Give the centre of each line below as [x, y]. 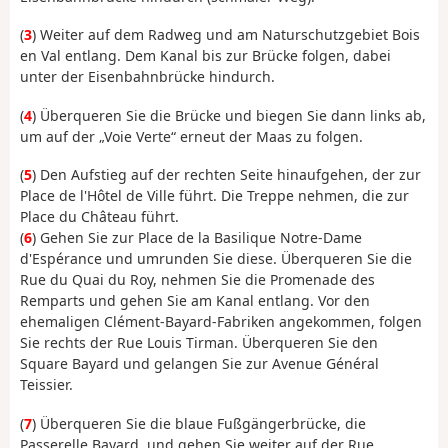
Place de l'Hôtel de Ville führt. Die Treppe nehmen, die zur [214, 196]
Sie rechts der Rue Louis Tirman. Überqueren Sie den [199, 343]
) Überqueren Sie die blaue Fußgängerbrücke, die [199, 423]
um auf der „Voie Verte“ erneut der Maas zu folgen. [191, 136]
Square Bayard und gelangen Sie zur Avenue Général [199, 364]
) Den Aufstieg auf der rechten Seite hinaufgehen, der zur [226, 175]
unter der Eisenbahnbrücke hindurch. [147, 77]
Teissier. [46, 385]
